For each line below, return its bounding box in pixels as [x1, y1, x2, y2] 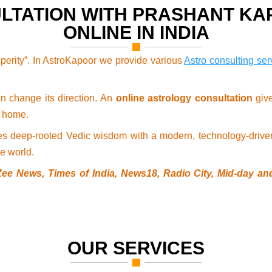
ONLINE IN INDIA [63, 22, 209, 43]
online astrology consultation [115, 93, 253, 104]
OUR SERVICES [67, 238, 205, 259]
